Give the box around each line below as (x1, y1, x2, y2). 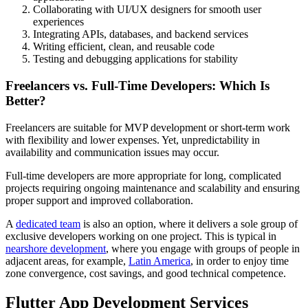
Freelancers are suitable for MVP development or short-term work (5, 121, 290, 133)
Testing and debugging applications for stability (33, 53, 238, 65)
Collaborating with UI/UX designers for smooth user (33, 3, 261, 16)
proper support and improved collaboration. (5, 194, 196, 206)
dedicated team (16, 217, 80, 230)
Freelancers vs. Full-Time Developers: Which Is (5, 78, 269, 93)
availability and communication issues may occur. (5, 146, 222, 158)
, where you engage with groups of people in (106, 242, 300, 254)
